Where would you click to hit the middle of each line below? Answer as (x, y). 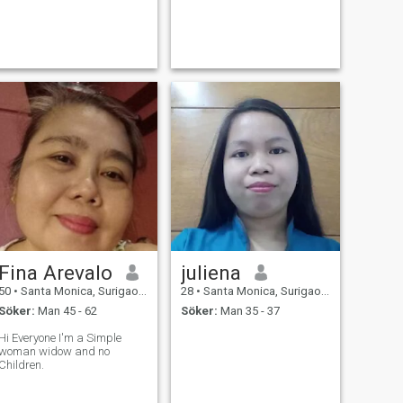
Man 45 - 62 (66, 311)
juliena (210, 272)
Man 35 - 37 (248, 311)
